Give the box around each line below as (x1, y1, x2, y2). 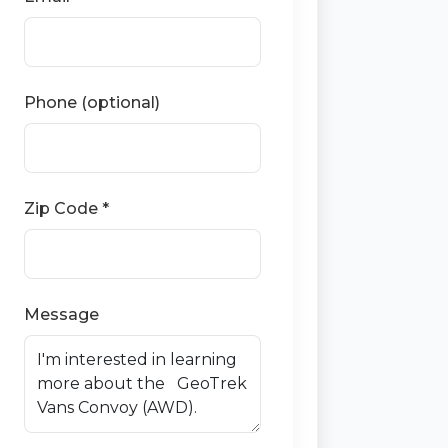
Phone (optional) (24, 92, 161, 112)
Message (24, 304, 100, 324)
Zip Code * (24, 198, 110, 218)
